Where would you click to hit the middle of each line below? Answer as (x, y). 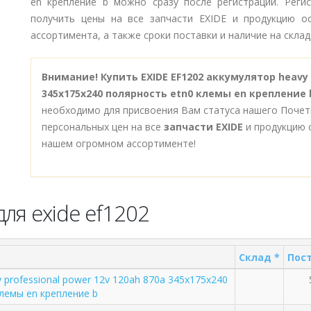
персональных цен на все (103, 127)
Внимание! (70, 77)
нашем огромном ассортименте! (119, 143)
